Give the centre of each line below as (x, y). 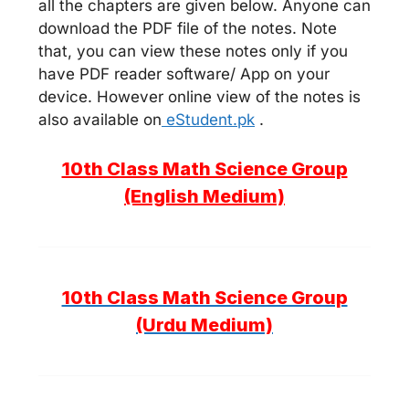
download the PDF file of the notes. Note (188, 28)
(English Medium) (204, 196)
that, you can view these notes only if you (193, 51)
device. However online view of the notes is (199, 97)
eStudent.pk (208, 120)
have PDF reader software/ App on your (184, 74)
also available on (100, 120)
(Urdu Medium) (204, 325)
